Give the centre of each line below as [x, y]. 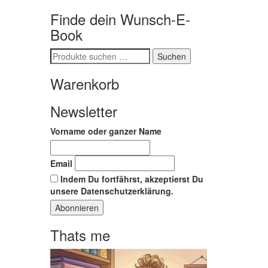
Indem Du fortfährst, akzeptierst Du [130, 179]
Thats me [80, 235]
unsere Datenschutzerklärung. [112, 191]
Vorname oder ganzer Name [106, 131]
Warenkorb [84, 83]
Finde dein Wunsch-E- [120, 19]
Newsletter [83, 111]
